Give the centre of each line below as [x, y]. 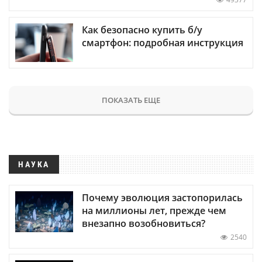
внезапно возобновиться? [144, 223]
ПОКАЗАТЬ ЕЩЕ [131, 100]
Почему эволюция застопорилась [162, 197]
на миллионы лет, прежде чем [154, 210]
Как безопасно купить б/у [142, 30]
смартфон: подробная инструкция [163, 42]
